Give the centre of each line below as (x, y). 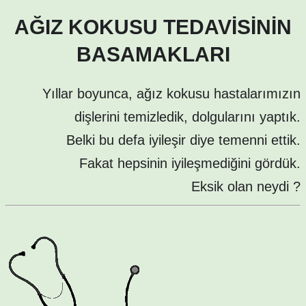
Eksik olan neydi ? (246, 187)
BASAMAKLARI (153, 55)
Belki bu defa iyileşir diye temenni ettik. (183, 140)
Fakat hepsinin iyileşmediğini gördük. (190, 164)
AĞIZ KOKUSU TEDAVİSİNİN (153, 27)
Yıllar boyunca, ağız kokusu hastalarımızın (171, 94)
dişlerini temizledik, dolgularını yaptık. (187, 117)
